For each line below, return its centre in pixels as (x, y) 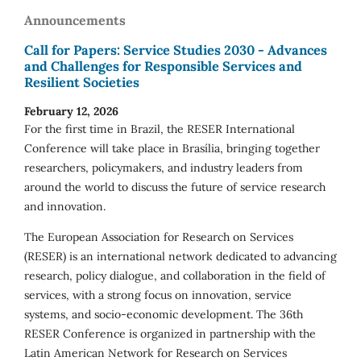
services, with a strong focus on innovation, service (158, 295)
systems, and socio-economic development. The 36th (164, 315)
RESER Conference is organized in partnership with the (170, 334)
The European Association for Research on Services (159, 237)
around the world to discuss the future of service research (175, 187)
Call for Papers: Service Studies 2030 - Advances (176, 50)
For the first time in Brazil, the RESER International (160, 129)
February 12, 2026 (71, 112)
